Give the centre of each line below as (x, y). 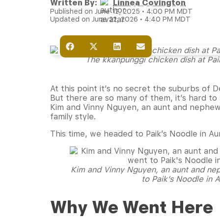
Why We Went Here (132, 207)
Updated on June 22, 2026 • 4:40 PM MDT (120, 19)
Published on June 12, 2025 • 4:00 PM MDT (121, 11)
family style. (74, 117)
